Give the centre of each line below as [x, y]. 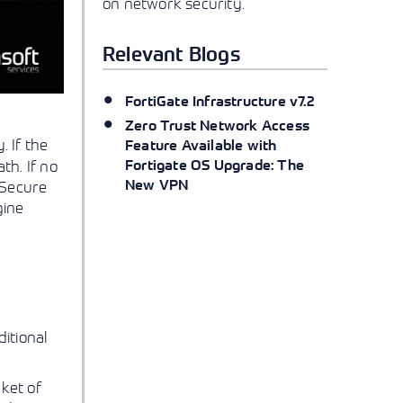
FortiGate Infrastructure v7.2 [220, 101]
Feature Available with [201, 145]
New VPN [157, 184]
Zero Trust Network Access [217, 125]
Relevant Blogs [171, 54]
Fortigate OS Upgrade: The [215, 165]
